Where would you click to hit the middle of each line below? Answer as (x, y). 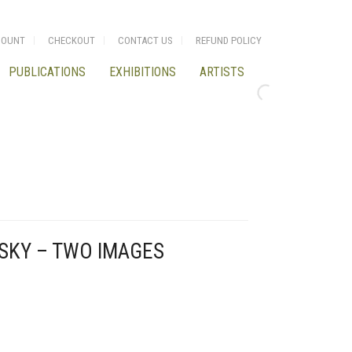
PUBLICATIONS (47, 71)
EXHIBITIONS (143, 71)
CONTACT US (145, 40)
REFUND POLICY (229, 40)
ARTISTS (222, 71)
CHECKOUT (71, 40)
